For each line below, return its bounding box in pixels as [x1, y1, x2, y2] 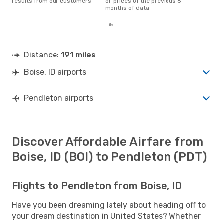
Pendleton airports [24, 93, 93, 103]
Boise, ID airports [24, 67, 86, 77]
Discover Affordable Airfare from [12, 134, 203, 149]
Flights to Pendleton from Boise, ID [12, 179, 182, 192]
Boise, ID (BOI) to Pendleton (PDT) [12, 149, 207, 164]
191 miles [61, 50, 96, 59]
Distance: [24, 50, 61, 59]
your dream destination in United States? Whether [12, 211, 201, 221]
